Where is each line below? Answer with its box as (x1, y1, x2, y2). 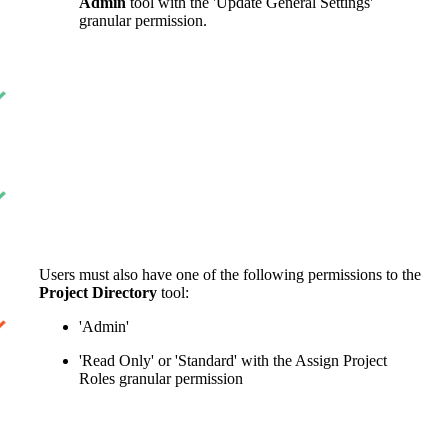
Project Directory (39, 283, 157, 301)
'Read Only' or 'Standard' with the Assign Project (79, 351, 387, 369)
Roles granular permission (79, 369, 243, 387)
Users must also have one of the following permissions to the (39, 265, 421, 283)
